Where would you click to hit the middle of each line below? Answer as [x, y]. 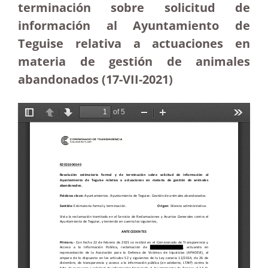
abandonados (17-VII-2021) [95, 79]
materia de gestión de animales [134, 61]
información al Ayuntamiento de [134, 25]
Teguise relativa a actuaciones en [134, 43]
